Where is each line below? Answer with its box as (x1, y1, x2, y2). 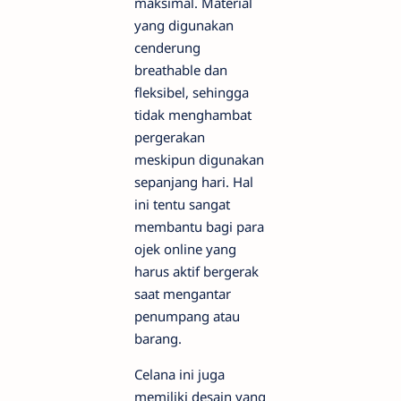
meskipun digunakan (134, 150, 264, 169)
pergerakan (134, 128, 205, 147)
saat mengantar (134, 285, 231, 303)
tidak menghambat (134, 106, 252, 124)
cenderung (134, 38, 200, 57)
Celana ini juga (134, 365, 225, 384)
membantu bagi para (134, 218, 264, 236)
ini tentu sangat (134, 195, 230, 214)
